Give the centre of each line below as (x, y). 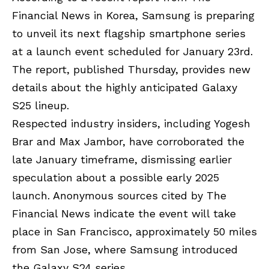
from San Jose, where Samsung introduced (125, 249)
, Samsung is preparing (195, 15)
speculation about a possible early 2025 (116, 177)
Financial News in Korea (74, 15)
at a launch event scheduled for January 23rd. (132, 51)
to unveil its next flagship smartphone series (129, 33)
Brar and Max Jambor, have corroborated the (128, 141)
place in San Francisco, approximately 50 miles (134, 231)
